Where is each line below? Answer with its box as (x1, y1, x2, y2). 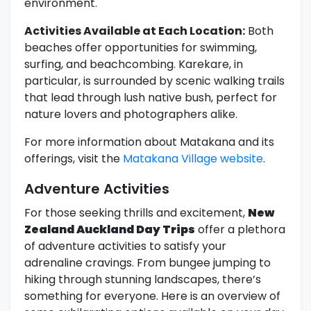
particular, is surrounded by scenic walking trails (24, 73, 285, 90)
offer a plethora (195, 221, 285, 238)
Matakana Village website (123, 151, 263, 167)
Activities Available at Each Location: (24, 23, 245, 40)
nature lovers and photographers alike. (24, 106, 237, 123)
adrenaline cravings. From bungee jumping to (24, 255, 271, 271)
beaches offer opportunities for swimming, (24, 40, 257, 56)
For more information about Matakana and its (24, 134, 274, 151)
